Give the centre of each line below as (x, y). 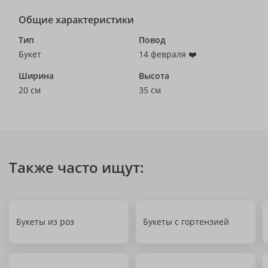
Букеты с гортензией (186, 222)
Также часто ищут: (77, 167)
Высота (154, 76)
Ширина (36, 76)
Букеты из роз (45, 222)
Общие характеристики (76, 20)
